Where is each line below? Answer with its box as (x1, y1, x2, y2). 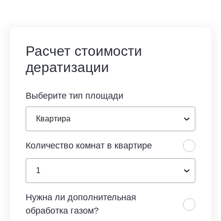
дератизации (26, 60, 109, 75)
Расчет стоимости (26, 43, 142, 59)
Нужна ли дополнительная (26, 192, 136, 202)
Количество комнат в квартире (26, 141, 152, 150)
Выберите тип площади (26, 91, 123, 101)
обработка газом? (26, 206, 99, 216)
